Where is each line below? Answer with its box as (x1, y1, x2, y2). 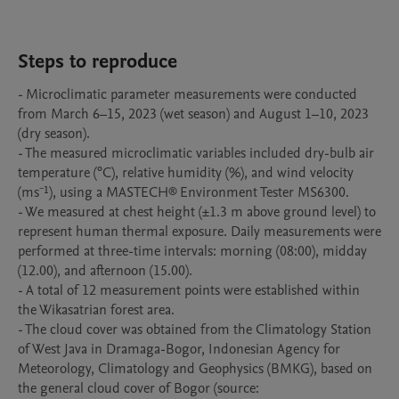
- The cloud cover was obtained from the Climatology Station (18, 320, 371, 339)
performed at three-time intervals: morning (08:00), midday (18, 241, 367, 261)
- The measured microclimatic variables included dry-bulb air (18, 143, 374, 163)
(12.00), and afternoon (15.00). (18, 261, 192, 281)
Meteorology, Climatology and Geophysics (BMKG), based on (18, 359, 372, 379)
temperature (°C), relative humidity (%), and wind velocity (18, 163, 354, 183)
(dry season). (18, 124, 90, 143)
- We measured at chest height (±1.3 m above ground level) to (18, 202, 376, 222)
